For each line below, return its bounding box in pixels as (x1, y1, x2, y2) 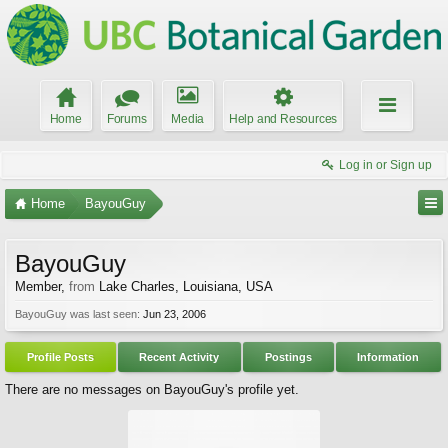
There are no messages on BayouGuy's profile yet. (5, 382, 299, 397)
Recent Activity (139, 351, 220, 363)
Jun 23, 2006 (143, 308, 206, 320)
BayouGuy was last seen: (15, 308, 140, 320)
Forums (106, 112, 147, 126)
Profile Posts (26, 351, 94, 363)
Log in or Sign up (339, 158, 432, 172)
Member (15, 279, 61, 294)
